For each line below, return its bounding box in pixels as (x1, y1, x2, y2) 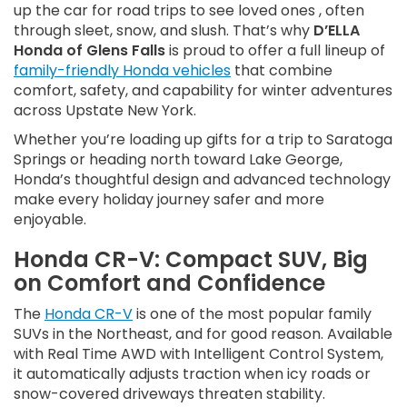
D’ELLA (313, 20, 360, 42)
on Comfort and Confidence (14, 268, 325, 299)
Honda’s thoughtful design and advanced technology (14, 169, 391, 191)
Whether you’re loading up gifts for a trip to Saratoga (14, 129, 392, 151)
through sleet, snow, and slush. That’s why (14, 20, 313, 42)
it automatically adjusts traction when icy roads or (14, 363, 371, 385)
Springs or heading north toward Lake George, (14, 149, 342, 171)
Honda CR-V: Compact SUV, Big (14, 244, 368, 275)
